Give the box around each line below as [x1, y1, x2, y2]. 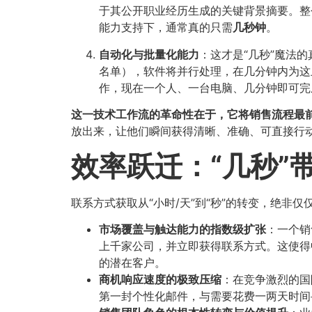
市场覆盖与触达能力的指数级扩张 [99, 221, 266, 236]
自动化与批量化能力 [99, 47, 199, 61]
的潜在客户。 [99, 255, 166, 270]
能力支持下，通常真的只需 [99, 20, 233, 35]
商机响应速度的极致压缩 [99, 272, 221, 286]
